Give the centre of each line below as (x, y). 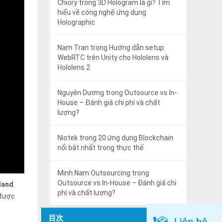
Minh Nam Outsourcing (94, 173)
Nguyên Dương (81, 93)
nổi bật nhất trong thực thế (101, 148)
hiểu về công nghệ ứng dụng (102, 12)
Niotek (68, 138)
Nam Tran (73, 48)
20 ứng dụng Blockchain (136, 138)
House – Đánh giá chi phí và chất (109, 103)
